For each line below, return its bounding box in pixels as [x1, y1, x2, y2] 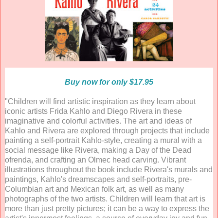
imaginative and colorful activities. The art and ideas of [5, 116, 192, 125]
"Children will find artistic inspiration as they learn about [5, 97, 196, 106]
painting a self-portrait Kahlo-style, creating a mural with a [5, 136, 202, 145]
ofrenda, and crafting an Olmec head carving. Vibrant [5, 155, 186, 164]
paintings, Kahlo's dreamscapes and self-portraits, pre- [5, 175, 192, 183]
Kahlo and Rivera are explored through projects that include [5, 126, 210, 135]
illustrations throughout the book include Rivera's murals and [5, 165, 213, 174]
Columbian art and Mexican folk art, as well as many [5, 184, 184, 193]
